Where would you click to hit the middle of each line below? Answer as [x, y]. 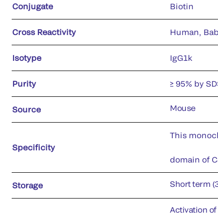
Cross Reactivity [44, 32]
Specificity [34, 147]
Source [27, 109]
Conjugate [33, 6]
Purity [24, 83]
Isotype [27, 57]
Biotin [182, 6]
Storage [27, 185]
